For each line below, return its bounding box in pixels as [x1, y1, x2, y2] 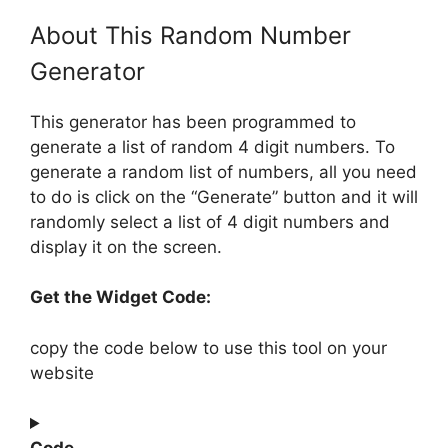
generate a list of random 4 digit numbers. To [30, 136, 395, 157]
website [30, 362, 94, 383]
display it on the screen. [30, 236, 222, 257]
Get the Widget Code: [30, 287, 211, 307]
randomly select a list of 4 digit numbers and [30, 211, 390, 232]
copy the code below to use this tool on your [30, 337, 387, 358]
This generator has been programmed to [30, 111, 356, 132]
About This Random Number [30, 20, 351, 50]
